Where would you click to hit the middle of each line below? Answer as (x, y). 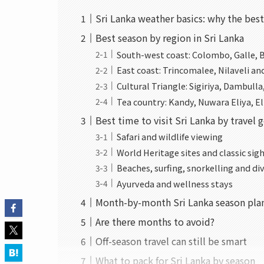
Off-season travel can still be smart (171, 241)
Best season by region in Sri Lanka (170, 38)
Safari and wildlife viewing (170, 137)
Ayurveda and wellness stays (175, 183)
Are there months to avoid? (155, 221)
